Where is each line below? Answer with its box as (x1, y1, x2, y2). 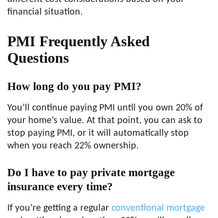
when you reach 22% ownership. (7, 141, 139, 151)
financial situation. (7, 7, 83, 17)
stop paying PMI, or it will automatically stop (7, 128, 189, 138)
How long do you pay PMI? (7, 80, 142, 92)
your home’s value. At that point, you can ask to (7, 116, 202, 126)
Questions (7, 50, 69, 66)
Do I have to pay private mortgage (7, 166, 175, 179)
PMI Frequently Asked (7, 33, 150, 49)
